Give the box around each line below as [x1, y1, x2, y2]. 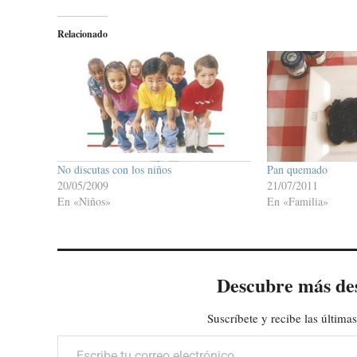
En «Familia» [266, 193, 328, 209]
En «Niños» [57, 193, 111, 209]
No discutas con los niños [57, 161, 171, 177]
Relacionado [57, 27, 108, 41]
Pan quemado [266, 161, 328, 177]
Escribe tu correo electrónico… [57, 324, 134, 343]
